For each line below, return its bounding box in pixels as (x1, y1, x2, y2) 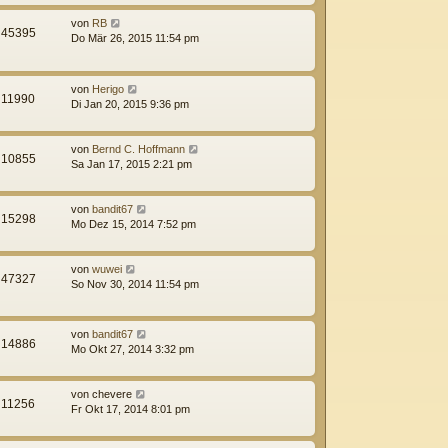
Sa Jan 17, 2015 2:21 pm (71, 157, 192, 170)
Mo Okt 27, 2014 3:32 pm (71, 342, 194, 355)
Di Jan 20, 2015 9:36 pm (71, 97, 189, 110)
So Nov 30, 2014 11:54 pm (71, 277, 199, 290)
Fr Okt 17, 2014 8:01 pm (71, 402, 190, 415)
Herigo (92, 82, 124, 95)
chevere (92, 387, 132, 400)
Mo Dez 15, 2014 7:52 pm (71, 217, 196, 230)
